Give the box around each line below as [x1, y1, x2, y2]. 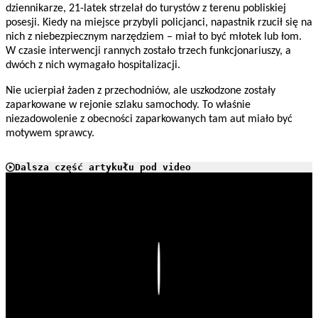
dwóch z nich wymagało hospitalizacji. [6, 60, 180, 72]
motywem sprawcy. [6, 128, 103, 140]
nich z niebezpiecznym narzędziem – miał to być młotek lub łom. [6, 31, 302, 43]
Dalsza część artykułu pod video [15, 162, 191, 173]
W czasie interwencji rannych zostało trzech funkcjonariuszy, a [6, 45, 291, 57]
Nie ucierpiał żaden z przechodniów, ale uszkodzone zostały [6, 85, 275, 97]
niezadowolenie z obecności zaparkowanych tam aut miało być [6, 114, 292, 126]
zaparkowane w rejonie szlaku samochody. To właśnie [6, 99, 251, 111]
